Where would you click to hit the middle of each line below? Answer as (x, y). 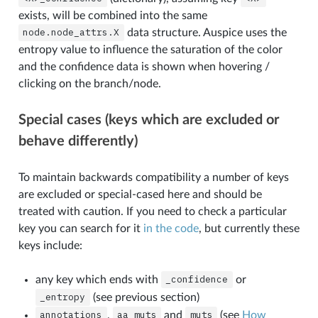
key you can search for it (81, 228)
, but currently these (249, 228)
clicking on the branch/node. (89, 83)
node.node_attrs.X (71, 33)
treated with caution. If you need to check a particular (152, 211)
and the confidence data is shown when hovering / (144, 66)
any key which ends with (98, 279)
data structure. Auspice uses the (205, 32)
